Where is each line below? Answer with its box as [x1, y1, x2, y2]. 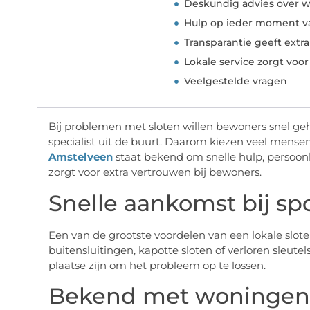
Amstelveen [48, 150, 113, 164]
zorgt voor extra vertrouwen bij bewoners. [48, 165, 262, 179]
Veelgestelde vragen [184, 75, 288, 88]
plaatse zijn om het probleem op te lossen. [48, 258, 266, 272]
